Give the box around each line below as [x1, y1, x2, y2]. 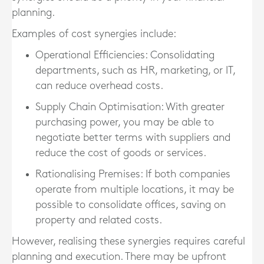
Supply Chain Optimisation [35, 102, 161, 112]
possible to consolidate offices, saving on [35, 200, 226, 210]
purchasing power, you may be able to [35, 117, 214, 127]
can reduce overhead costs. [35, 81, 163, 91]
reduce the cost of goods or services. [35, 148, 206, 158]
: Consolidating [145, 50, 214, 60]
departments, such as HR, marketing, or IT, [35, 65, 235, 75]
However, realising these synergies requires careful [12, 236, 245, 246]
